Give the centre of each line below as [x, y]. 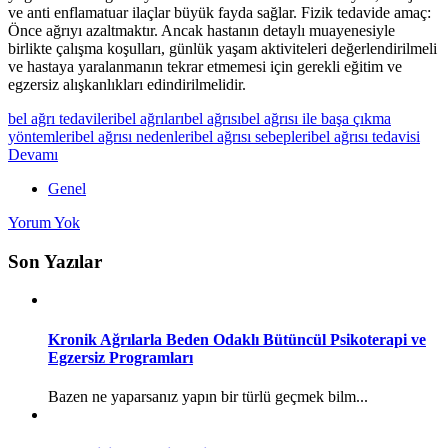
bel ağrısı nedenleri [134, 136]
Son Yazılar [55, 261]
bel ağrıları [150, 118]
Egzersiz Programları [120, 357]
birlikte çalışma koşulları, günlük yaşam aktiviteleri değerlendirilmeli [222, 48]
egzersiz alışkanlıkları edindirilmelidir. [129, 84]
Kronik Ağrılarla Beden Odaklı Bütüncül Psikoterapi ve [237, 339]
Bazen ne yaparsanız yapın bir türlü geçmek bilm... [208, 396]
